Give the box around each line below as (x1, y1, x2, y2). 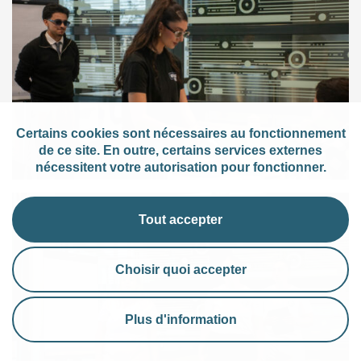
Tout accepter (139, 213, 222, 226)
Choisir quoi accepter (114, 263, 247, 276)
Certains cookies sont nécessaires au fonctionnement (15, 127, 346, 140)
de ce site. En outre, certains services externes (39, 143, 322, 157)
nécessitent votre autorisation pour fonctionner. (35, 160, 326, 174)
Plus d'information (124, 313, 237, 326)
